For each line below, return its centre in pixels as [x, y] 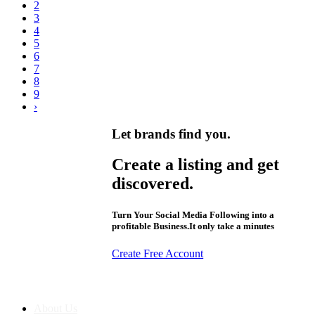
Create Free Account [158, 253]
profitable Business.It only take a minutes [193, 226]
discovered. [153, 184]
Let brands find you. [172, 134]
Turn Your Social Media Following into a [193, 214]
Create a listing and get [196, 165]
